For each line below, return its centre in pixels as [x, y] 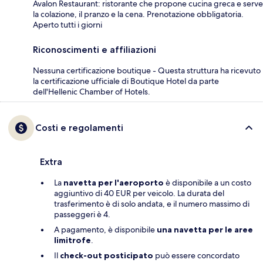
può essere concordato [196, 256]
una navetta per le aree [205, 230]
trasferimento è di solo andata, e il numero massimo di [152, 204]
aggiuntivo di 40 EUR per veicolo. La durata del [139, 193]
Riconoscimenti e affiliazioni [95, 50]
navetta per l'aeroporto [114, 183]
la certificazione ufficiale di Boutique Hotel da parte [126, 81]
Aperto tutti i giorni [68, 25]
